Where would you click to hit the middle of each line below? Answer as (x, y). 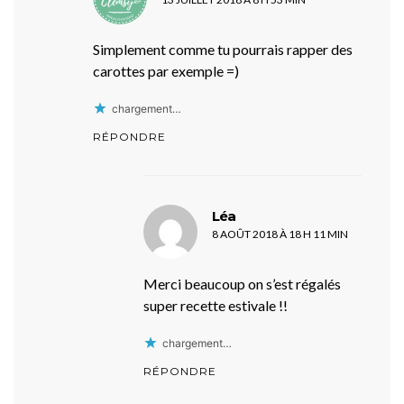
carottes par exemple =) (166, 70)
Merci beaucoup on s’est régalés (242, 283)
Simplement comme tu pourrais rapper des (223, 49)
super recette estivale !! (216, 305)
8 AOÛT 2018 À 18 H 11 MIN (280, 234)
